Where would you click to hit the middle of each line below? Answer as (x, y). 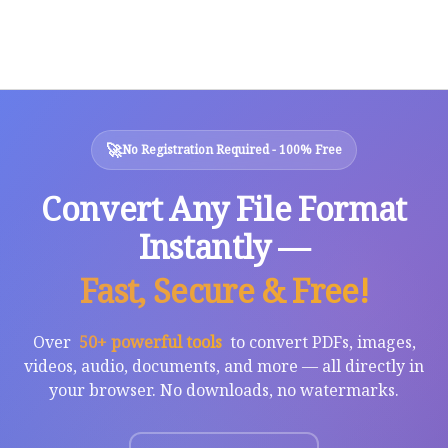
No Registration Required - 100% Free (232, 150)
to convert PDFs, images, (320, 341)
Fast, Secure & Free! (224, 290)
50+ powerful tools (150, 341)
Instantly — (224, 246)
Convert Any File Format (224, 208)
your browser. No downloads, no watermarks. (224, 389)
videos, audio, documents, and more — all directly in (224, 365)
